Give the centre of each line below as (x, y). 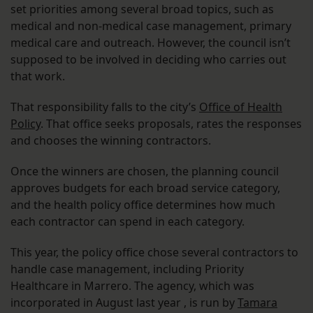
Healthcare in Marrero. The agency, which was (132, 286)
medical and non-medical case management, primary (151, 26)
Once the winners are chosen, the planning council (145, 172)
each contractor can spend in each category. (128, 222)
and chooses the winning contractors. (111, 141)
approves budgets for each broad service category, (145, 188)
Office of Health (241, 107)
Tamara (257, 303)
